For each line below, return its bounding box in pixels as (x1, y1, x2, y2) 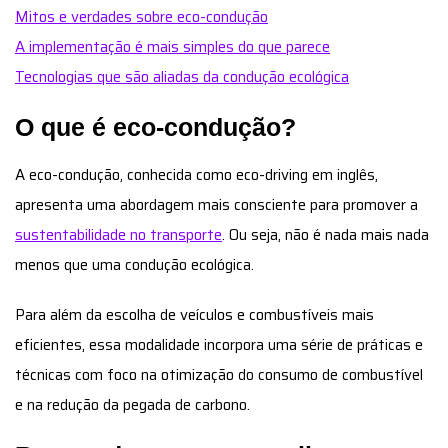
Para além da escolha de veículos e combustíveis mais (15, 302, 374, 327)
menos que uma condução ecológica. (15, 252, 254, 277)
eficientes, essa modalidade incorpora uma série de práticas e (15, 332, 423, 357)
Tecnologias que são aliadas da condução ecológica (15, 64, 349, 89)
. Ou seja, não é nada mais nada (222, 222, 429, 247)
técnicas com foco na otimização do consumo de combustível (15, 362, 423, 387)
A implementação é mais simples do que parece (15, 34, 330, 59)
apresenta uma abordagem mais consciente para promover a (15, 192, 418, 217)
